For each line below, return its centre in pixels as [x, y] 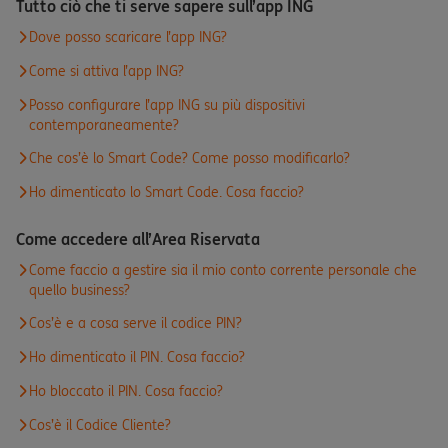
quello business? [79, 290]
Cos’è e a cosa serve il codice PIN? [135, 323]
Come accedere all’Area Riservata [138, 239]
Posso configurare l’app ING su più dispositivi [167, 105]
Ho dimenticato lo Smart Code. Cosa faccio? [166, 192]
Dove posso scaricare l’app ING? [128, 37]
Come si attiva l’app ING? [106, 71]
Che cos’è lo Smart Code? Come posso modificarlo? [189, 158]
